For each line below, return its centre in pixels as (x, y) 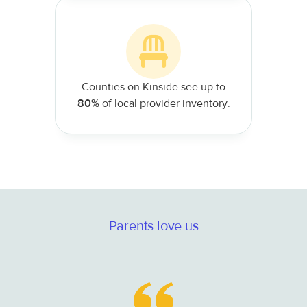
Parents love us (153, 225)
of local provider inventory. (164, 103)
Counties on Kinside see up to (153, 87)
